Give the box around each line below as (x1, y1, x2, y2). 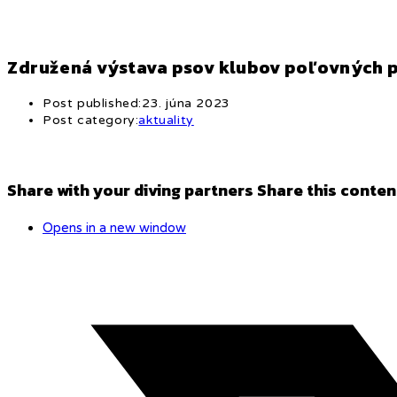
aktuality (138, 112, 194, 128)
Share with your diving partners (7, 177, 253, 202)
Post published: (43, 95, 142, 111)
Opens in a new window (43, 219, 186, 236)
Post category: (43, 112, 139, 128)
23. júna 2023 (142, 95, 230, 111)
